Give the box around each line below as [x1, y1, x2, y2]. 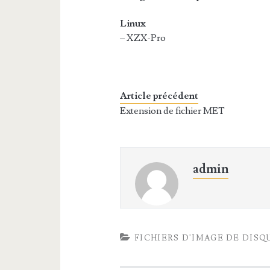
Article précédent [120, 90, 199, 102]
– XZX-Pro [120, 32, 166, 44]
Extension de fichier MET [120, 105, 225, 117]
